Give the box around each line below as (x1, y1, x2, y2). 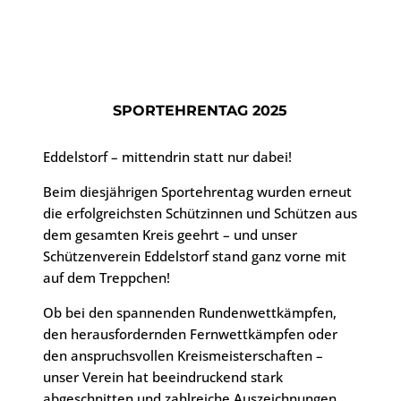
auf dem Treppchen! (43, 269, 171, 286)
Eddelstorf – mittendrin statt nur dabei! (43, 148, 293, 166)
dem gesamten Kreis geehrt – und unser (43, 226, 298, 243)
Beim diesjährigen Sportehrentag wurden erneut (43, 183, 353, 200)
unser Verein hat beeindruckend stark (43, 368, 284, 386)
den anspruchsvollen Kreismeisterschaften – (43, 346, 324, 364)
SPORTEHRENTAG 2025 (113, 102, 288, 119)
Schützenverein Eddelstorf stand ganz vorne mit (43, 247, 347, 265)
